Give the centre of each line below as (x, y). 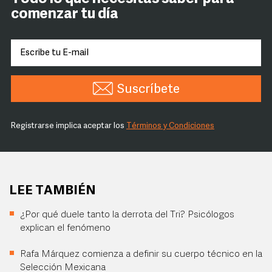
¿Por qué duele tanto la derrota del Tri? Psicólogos (127, 215)
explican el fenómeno (65, 229)
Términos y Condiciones (170, 126)
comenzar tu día (65, 15)
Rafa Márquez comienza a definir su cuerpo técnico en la (141, 255)
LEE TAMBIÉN (53, 191)
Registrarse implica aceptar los (69, 126)
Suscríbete (148, 90)
